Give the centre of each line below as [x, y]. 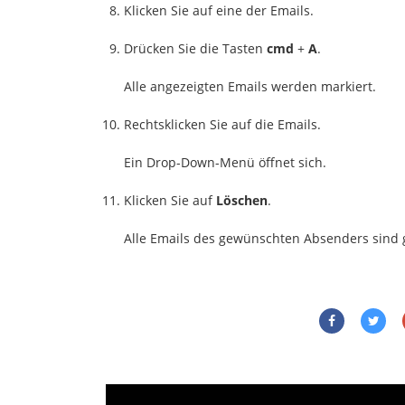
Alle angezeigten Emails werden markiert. [250, 86]
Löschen [242, 200]
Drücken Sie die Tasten [195, 48]
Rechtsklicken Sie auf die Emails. [222, 124]
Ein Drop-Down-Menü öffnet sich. [225, 162]
